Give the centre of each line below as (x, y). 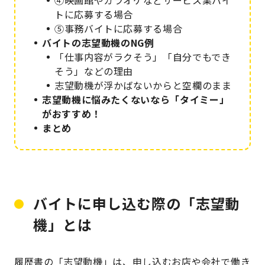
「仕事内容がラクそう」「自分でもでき (143, 57)
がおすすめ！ (72, 114)
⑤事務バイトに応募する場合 (119, 29)
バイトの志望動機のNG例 (98, 43)
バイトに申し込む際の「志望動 (137, 203)
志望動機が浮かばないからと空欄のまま (143, 85)
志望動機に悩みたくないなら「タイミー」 (136, 100)
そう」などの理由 (94, 71)
